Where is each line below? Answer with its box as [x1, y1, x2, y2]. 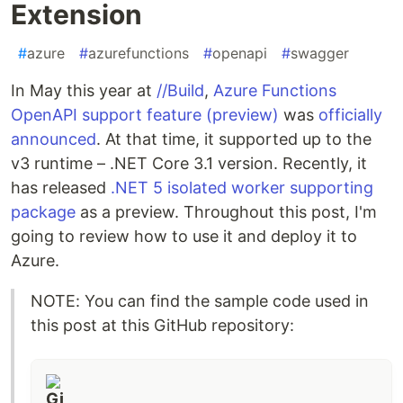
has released [11, 178, 111, 198]
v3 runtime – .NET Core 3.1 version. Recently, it [11, 154, 367, 174]
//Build [157, 81, 204, 101]
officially [318, 105, 382, 125]
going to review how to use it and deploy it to [11, 227, 357, 246]
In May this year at [11, 81, 157, 101]
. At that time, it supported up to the [96, 130, 372, 149]
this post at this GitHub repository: [31, 316, 294, 336]
